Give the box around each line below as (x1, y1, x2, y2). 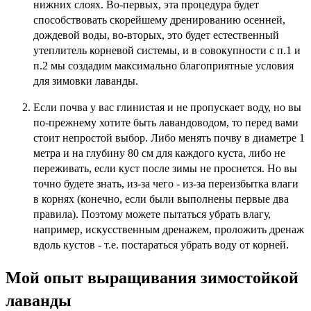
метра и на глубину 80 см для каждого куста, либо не (33, 146, 285, 159)
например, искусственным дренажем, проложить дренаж (33, 223, 304, 235)
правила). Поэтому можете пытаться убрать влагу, (33, 208, 271, 220)
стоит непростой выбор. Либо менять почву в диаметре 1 (33, 131, 305, 144)
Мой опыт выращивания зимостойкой (6, 268, 299, 287)
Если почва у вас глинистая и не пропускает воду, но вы (33, 101, 301, 113)
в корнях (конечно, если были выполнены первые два (33, 192, 289, 205)
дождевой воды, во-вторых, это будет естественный (33, 28, 279, 41)
